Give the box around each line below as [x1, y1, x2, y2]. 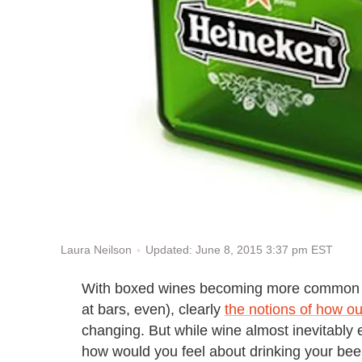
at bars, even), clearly [82, 301, 225, 318]
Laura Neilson [61, 243, 132, 257]
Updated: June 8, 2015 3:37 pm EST [145, 243, 333, 256]
